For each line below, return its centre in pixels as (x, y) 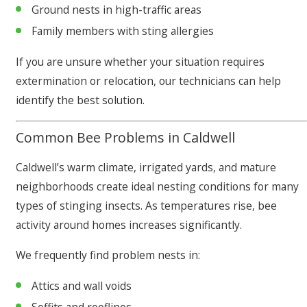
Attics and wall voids (82, 285)
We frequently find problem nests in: (108, 255)
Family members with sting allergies (123, 31)
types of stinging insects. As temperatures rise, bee (146, 206)
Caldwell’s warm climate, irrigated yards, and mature (146, 168)
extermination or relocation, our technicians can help (148, 81)
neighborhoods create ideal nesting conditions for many (157, 187)
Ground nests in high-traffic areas (117, 10)
